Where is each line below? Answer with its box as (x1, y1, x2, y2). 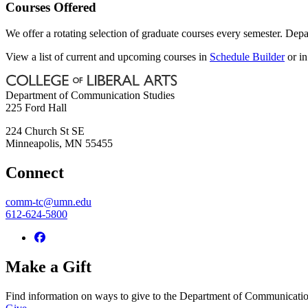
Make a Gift (5, 258, 91, 276)
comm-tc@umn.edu (5, 196, 91, 208)
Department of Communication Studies (5, 89, 175, 102)
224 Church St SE (5, 125, 85, 137)
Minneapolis (5, 137, 59, 150)
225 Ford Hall (5, 102, 67, 114)
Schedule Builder (210, 51, 285, 63)
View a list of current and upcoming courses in (5, 51, 210, 63)
